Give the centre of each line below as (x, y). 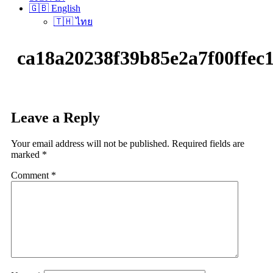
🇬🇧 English (55, 8)
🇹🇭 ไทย (73, 22)
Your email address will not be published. (90, 143)
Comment (31, 175)
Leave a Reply (55, 117)
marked (27, 154)
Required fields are (208, 143)
